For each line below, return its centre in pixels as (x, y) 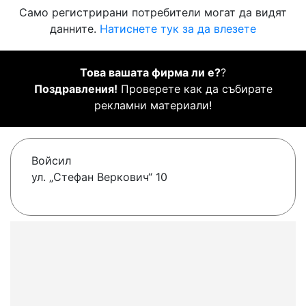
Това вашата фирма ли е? (150, 73)
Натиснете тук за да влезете (178, 29)
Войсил (51, 161)
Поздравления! (75, 89)
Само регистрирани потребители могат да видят (153, 13)
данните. (75, 29)
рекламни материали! (153, 106)
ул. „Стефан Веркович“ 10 (99, 177)
